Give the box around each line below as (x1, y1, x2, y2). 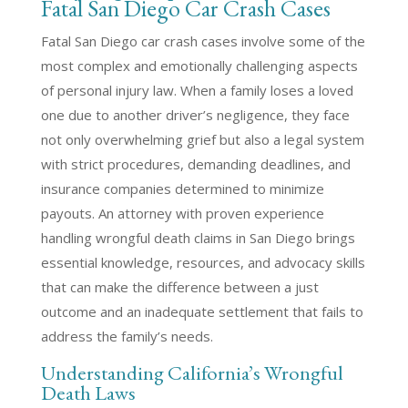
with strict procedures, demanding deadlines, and (40, 155, 351, 173)
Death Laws (40, 379, 136, 406)
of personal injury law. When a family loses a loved (40, 81, 353, 99)
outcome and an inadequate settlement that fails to (40, 302, 363, 321)
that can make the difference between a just (40, 278, 319, 296)
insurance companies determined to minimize (40, 179, 324, 198)
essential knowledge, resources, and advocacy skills (40, 253, 365, 271)
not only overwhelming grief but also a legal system (40, 130, 364, 148)
